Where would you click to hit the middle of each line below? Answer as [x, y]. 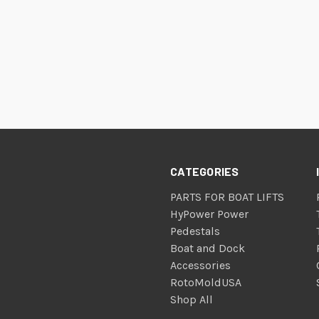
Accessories [201, 265]
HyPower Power [210, 214]
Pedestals [195, 231]
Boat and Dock [208, 248]
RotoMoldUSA [206, 282]
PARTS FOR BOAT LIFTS [228, 197]
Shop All [192, 299]
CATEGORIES [205, 171]
